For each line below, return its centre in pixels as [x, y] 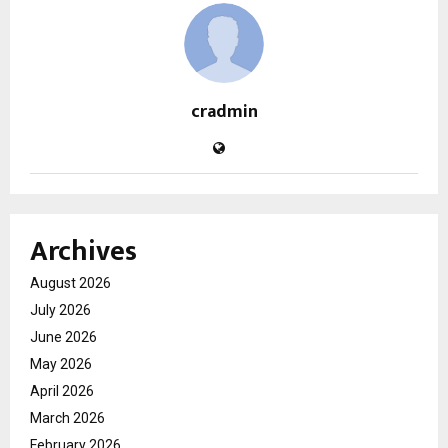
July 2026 [60, 310]
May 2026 [61, 364]
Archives [83, 252]
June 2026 [63, 337]
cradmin [224, 112]
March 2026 [67, 418]
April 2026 [62, 391]
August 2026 [70, 283]
